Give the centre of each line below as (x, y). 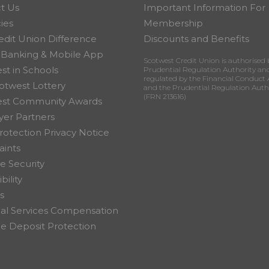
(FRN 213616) (165, 96)
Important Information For (204, 8)
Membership (173, 23)
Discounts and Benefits (196, 39)
